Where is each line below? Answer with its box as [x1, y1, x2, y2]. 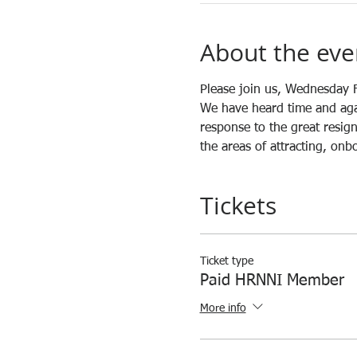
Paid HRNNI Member [199, 273, 344, 288]
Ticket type [199, 256, 253, 267]
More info [199, 303, 246, 315]
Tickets [199, 190, 277, 222]
